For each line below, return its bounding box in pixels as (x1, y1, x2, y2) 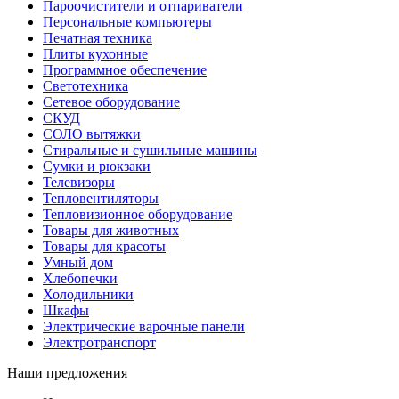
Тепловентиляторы (43, 190, 159, 206)
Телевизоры (43, 174, 115, 190)
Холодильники (43, 286, 134, 302)
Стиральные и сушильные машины (43, 142, 257, 158)
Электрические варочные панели (43, 318, 245, 334)
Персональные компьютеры (43, 13, 212, 29)
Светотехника (43, 77, 128, 94)
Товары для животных (43, 222, 179, 238)
